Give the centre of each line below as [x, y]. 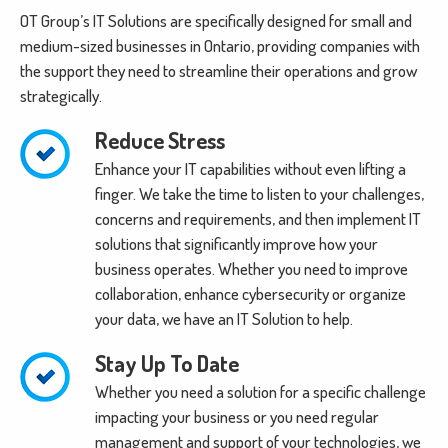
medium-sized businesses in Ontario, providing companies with [220, 46]
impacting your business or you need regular [237, 417]
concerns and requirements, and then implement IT [258, 219]
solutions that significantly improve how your [236, 244]
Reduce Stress [160, 140]
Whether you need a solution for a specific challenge [260, 392]
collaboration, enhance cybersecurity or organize [250, 294]
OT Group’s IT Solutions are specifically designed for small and [216, 21]
